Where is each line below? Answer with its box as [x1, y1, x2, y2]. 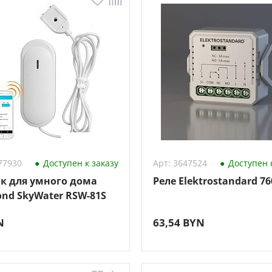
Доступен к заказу [40, 157, 118, 169]
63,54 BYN [152, 216, 205, 229]
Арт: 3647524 [152, 157, 207, 169]
